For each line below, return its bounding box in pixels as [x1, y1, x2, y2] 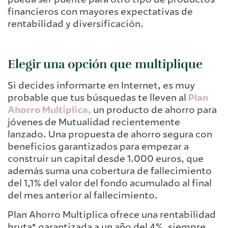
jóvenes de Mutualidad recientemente [8, 116, 180, 128]
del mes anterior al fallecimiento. [8, 189, 158, 202]
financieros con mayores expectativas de [8, 6, 193, 18]
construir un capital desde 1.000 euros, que [8, 152, 204, 165]
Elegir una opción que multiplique [8, 56, 203, 72]
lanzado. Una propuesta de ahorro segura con [8, 128, 212, 140]
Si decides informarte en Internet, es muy [8, 79, 195, 92]
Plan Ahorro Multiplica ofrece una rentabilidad [8, 209, 216, 221]
